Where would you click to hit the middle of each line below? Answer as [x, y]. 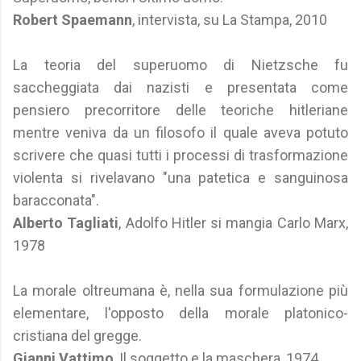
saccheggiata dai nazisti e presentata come [180, 87]
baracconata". [56, 200]
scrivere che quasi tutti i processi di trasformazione [180, 155]
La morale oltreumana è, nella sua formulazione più [180, 290]
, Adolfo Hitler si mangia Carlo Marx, [234, 223]
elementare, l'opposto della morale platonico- [180, 313]
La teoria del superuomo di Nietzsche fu [180, 65]
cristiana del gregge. [77, 336]
